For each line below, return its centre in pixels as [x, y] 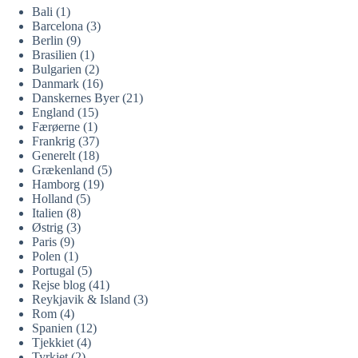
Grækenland [63, 169]
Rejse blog [59, 284]
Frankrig [54, 141]
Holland [52, 198]
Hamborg [56, 184]
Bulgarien [57, 69]
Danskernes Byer [76, 97]
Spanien [52, 328]
